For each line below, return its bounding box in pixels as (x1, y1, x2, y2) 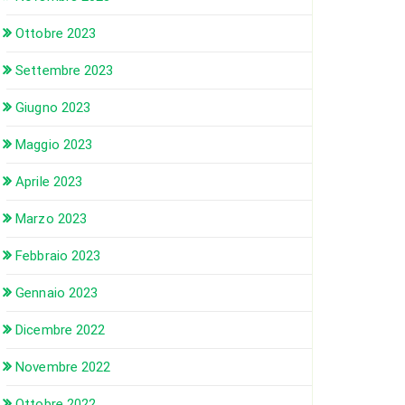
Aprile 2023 (15, 174, 83, 190)
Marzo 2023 (15, 211, 88, 227)
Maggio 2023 (15, 137, 93, 153)
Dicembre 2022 (15, 322, 106, 338)
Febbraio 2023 (15, 248, 101, 264)
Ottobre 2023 (15, 25, 97, 42)
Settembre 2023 (15, 62, 114, 79)
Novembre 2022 (15, 359, 111, 375)
